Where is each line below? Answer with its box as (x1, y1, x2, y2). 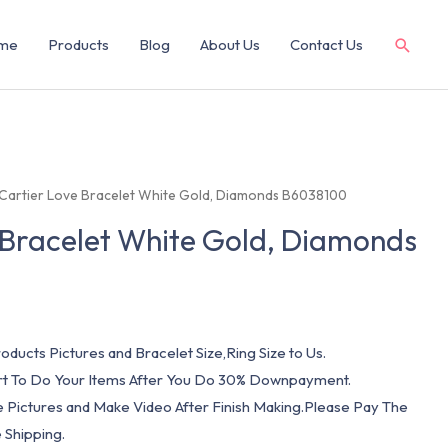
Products (48, 35, 109, 54)
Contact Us (290, 35, 363, 54)
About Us (200, 35, 260, 54)
